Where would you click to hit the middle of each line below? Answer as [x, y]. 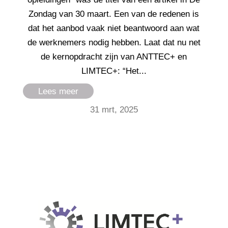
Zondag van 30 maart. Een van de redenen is [114, 14]
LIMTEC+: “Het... [114, 71]
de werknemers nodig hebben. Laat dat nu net [114, 42]
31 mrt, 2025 [114, 109]
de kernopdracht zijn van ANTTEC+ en [114, 56]
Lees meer [58, 91]
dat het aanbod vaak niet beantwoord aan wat [114, 28]
